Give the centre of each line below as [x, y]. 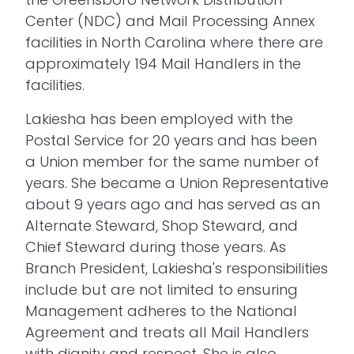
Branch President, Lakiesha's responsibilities [177, 268]
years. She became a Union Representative [177, 183]
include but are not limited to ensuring [162, 290]
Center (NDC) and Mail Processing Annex [170, 21]
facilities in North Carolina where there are [174, 42]
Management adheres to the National [161, 311]
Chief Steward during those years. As [156, 247]
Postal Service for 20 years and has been [171, 140]
